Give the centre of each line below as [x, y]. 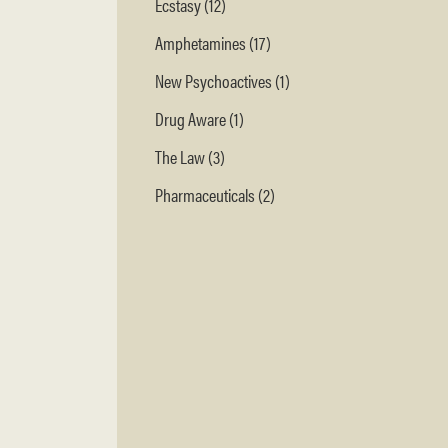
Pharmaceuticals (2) [215, 195]
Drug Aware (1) [199, 119]
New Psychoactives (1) [222, 81]
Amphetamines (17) [213, 43]
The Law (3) [190, 157]
